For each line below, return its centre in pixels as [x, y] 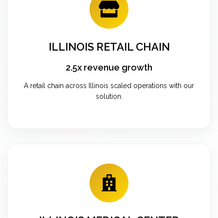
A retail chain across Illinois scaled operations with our [109, 85]
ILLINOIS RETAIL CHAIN [109, 46]
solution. [109, 96]
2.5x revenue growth [109, 67]
